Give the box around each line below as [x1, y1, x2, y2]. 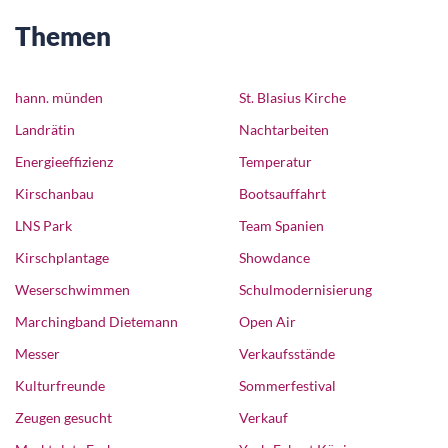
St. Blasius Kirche [239, 88, 346, 106]
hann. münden [15, 88, 103, 106]
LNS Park [15, 216, 72, 234]
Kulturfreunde [15, 376, 105, 394]
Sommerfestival [239, 376, 336, 394]
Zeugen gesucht [15, 408, 112, 426]
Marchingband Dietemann [15, 312, 178, 330]
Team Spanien [239, 216, 324, 234]
